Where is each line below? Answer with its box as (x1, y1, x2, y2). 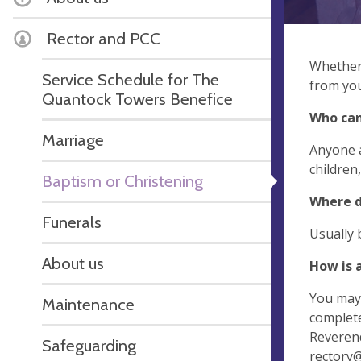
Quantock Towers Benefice (42, 89, 233, 109)
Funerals (42, 212, 102, 232)
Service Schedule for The (42, 69, 219, 89)
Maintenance (42, 294, 135, 314)
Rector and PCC (47, 28, 160, 48)
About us (42, 253, 104, 273)
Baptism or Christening (42, 171, 203, 191)
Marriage (42, 130, 104, 150)
